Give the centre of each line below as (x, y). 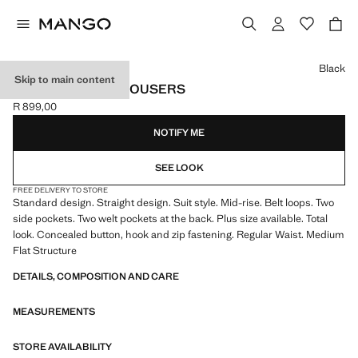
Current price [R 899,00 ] (71, 113)
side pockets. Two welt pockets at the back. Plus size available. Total (170, 219)
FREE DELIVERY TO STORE (60, 190)
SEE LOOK (179, 168)
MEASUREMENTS (54, 312)
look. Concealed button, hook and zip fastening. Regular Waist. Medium (179, 235)
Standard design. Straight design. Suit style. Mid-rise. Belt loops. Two (173, 203)
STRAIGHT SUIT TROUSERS (99, 89)
